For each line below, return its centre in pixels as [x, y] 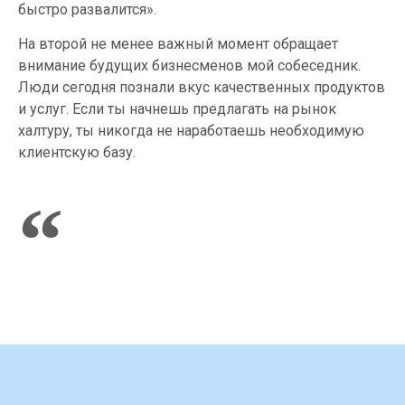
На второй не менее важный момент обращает [178, 44]
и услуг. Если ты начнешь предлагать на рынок [177, 109]
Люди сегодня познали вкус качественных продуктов [202, 88]
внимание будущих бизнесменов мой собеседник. [189, 66]
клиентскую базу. [77, 153]
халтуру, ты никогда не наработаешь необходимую [191, 131]
